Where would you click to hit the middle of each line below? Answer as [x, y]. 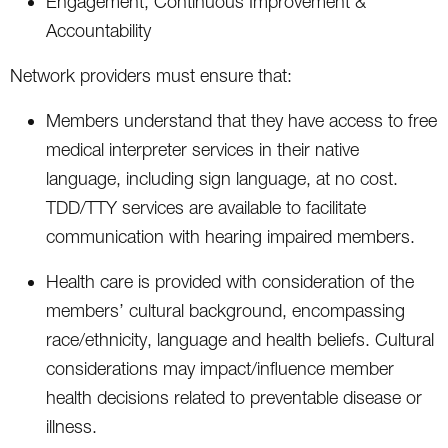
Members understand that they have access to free [241, 120]
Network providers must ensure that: [151, 75]
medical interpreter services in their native [202, 149]
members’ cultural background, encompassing [225, 310]
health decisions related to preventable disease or [234, 397]
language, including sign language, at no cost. [222, 178]
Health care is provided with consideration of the [230, 281]
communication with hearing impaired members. [230, 236]
